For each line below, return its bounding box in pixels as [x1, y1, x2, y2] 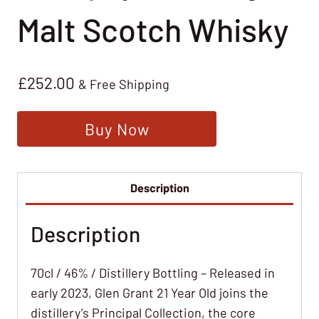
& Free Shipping [78, 75, 169, 92]
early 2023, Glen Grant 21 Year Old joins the [31, 284, 268, 300]
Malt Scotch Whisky [17, 10, 288, 49]
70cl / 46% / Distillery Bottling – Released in [31, 264, 275, 281]
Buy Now [84, 119, 150, 140]
